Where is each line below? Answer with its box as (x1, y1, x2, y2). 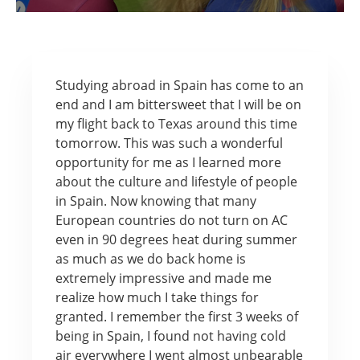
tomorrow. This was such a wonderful (55, 133, 283, 152)
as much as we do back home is (55, 249, 246, 268)
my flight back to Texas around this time (55, 114, 297, 133)
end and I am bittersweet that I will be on (55, 95, 301, 113)
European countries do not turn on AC (55, 211, 288, 229)
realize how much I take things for (55, 288, 259, 306)
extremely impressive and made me (55, 268, 272, 287)
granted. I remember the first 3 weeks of (55, 307, 298, 325)
